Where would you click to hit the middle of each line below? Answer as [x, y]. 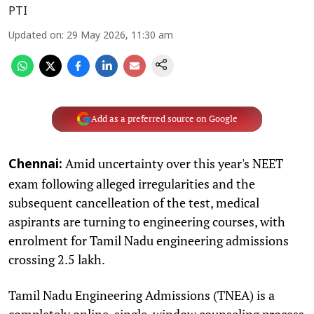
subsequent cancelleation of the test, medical [134, 202]
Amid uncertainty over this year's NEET [173, 163]
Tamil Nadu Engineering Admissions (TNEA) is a [142, 295]
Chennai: [35, 165]
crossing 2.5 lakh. [57, 259]
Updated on [35, 36]
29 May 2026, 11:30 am [120, 36]
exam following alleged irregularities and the [132, 183]
